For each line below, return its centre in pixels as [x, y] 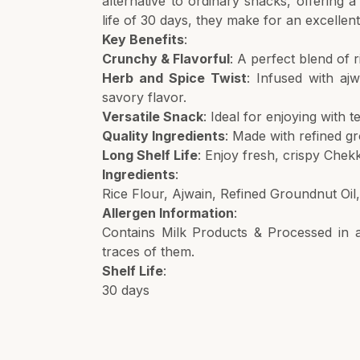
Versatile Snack [153, 117]
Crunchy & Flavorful [166, 59]
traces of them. [149, 252]
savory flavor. [145, 97]
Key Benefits [143, 39]
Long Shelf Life [150, 155]
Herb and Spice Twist [175, 78]
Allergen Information [168, 213]
